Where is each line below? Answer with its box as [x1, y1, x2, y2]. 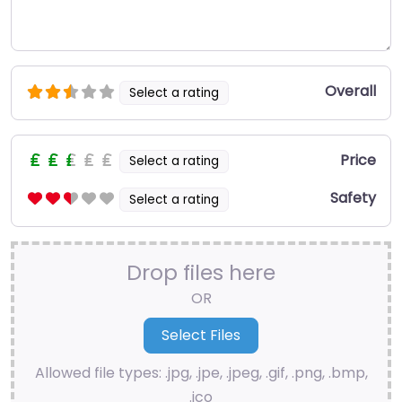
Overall [325, 80, 376, 101]
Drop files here [127, 258, 275, 287]
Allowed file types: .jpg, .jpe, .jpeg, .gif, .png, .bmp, [34, 363, 368, 384]
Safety [330, 188, 376, 209]
